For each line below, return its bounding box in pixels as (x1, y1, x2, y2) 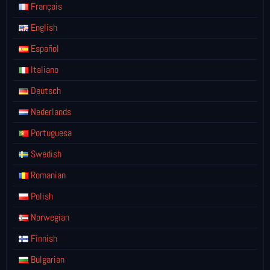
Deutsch (28, 84, 61, 97)
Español (28, 42, 59, 55)
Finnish (28, 231, 57, 245)
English (28, 20, 57, 34)
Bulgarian (28, 253, 64, 266)
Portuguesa (28, 126, 72, 139)
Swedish (28, 147, 61, 160)
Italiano (28, 63, 58, 76)
